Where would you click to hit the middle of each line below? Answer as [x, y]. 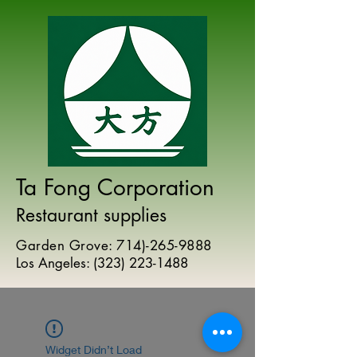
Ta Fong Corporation [115, 187]
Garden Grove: [67, 245]
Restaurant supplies [94, 215]
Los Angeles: [55, 263]
